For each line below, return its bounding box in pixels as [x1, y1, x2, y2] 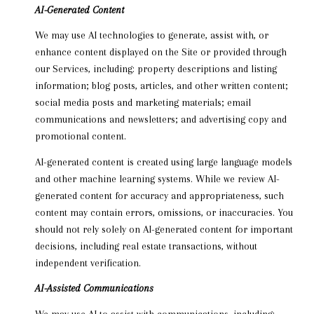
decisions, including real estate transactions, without [34, 240, 257, 252]
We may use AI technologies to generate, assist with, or [34, 29, 268, 41]
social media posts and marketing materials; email [34, 97, 251, 109]
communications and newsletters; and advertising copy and [34, 114, 287, 125]
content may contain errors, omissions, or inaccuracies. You [34, 206, 293, 218]
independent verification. [34, 257, 141, 268]
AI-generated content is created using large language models [34, 156, 292, 168]
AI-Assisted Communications [34, 282, 153, 294]
